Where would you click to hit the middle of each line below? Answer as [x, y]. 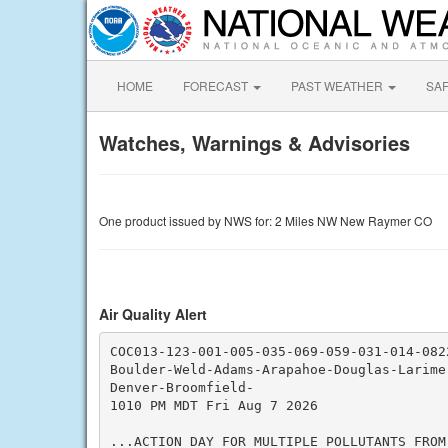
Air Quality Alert [153, 314]
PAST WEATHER [338, 85]
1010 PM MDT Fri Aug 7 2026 [213, 405]
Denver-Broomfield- [181, 387]
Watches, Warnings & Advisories [254, 142]
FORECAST [217, 85]
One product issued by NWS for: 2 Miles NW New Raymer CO [265, 220]
